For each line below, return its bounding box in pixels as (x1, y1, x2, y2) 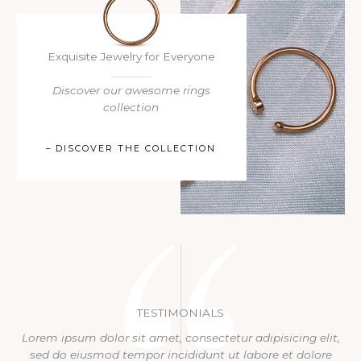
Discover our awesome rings (52, 84, 210, 98)
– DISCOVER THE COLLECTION (46, 143, 217, 155)
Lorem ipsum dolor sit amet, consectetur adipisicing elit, (21, 331, 340, 345)
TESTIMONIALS (137, 306, 224, 320)
